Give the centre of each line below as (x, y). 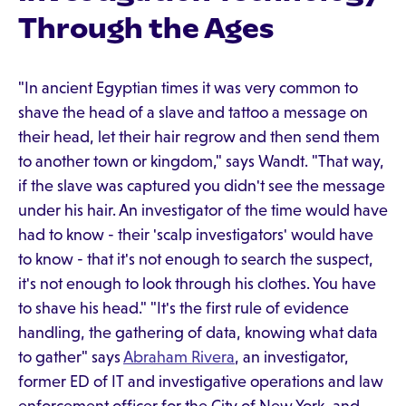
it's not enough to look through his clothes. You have (197, 284)
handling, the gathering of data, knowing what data (198, 333)
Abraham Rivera (179, 357)
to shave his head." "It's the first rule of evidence (184, 308)
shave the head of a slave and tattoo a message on (193, 112)
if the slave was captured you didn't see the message (202, 186)
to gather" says (71, 357)
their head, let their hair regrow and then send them (199, 137)
